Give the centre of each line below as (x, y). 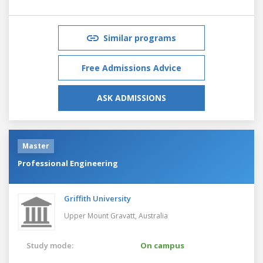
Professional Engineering (68, 163)
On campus (162, 245)
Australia (153, 215)
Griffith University (97, 198)
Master (36, 146)
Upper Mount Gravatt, (101, 215)
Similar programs (140, 38)
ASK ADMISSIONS (131, 97)
